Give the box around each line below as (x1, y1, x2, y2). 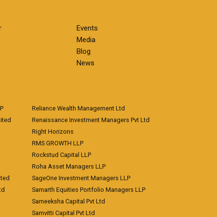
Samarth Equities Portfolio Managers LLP (32, 186, 145, 193)
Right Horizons (32, 128, 74, 135)
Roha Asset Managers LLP (32, 163, 106, 170)
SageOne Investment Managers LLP (32, 174, 130, 182)
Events (76, 24, 98, 32)
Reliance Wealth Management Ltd (32, 105, 125, 112)
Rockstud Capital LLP (32, 151, 91, 158)
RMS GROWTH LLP (32, 139, 83, 147)
